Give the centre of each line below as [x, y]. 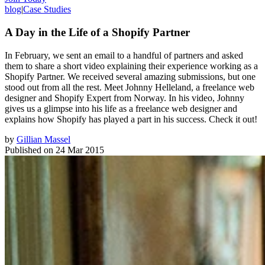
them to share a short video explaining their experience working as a [131, 66]
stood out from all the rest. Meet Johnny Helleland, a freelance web [130, 87]
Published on [29, 150]
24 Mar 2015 [80, 150]
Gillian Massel [43, 139]
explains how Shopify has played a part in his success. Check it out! [131, 119]
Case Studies [47, 9]
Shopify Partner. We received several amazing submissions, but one [130, 76]
